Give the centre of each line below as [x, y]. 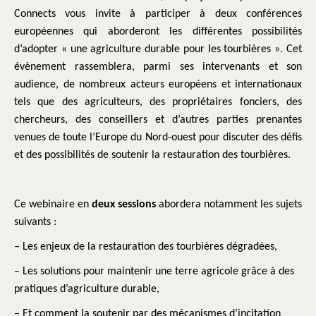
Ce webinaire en [53, 205]
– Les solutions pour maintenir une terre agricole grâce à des [154, 272]
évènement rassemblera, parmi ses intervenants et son [158, 67]
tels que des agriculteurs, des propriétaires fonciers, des [158, 102]
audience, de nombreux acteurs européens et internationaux [158, 85]
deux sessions [124, 205]
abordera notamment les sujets [229, 205]
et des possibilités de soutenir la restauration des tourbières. [155, 155]
